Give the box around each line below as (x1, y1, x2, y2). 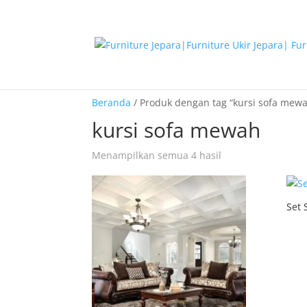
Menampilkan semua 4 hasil (92, 149, 222, 162)
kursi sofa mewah (92, 116, 261, 144)
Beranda (92, 96, 132, 109)
